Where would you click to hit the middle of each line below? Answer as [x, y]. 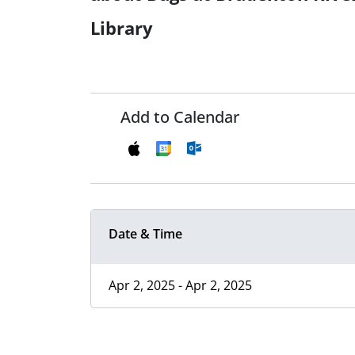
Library [122, 28]
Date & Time [145, 234]
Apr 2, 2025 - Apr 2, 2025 [180, 286]
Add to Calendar [180, 117]
